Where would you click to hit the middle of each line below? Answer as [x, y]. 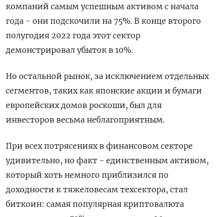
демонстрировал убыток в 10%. [70, 50]
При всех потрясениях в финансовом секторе [99, 146]
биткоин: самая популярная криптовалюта [95, 204]
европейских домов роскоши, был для [84, 105]
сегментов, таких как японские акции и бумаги [104, 91]
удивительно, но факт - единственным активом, [107, 161]
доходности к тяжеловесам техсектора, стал [97, 190]
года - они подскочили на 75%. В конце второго [103, 21]
